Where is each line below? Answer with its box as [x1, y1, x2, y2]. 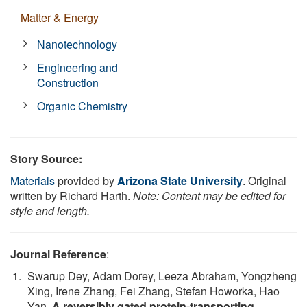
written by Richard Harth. [10, 187, 133, 204]
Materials [10, 172, 55, 188]
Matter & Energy [21, 9, 99, 25]
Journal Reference [10, 245, 106, 262]
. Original [243, 172, 286, 188]
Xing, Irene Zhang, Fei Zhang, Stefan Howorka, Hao [27, 282, 280, 299]
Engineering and [37, 59, 119, 75]
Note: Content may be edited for [133, 187, 286, 204]
